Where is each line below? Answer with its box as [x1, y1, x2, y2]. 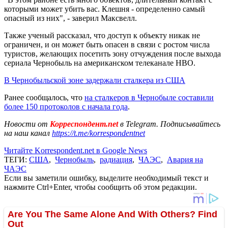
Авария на [167, 155, 203, 164]
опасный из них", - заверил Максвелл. [4, 13, 137, 22]
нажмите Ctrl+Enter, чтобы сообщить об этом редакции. [4, 182, 197, 191]
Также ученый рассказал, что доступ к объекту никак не [4, 31, 200, 40]
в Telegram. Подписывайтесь [120, 119, 220, 128]
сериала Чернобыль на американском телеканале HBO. [4, 58, 195, 67]
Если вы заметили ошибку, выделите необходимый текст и [4, 173, 209, 182]
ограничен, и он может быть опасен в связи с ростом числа [4, 40, 210, 49]
